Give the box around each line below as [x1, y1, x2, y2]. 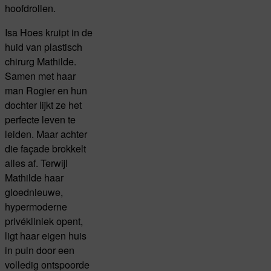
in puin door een [5, 243, 74, 258]
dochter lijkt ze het [5, 97, 82, 113]
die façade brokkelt [5, 141, 86, 156]
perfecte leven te [5, 112, 76, 127]
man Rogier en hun [5, 83, 87, 98]
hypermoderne [5, 199, 67, 214]
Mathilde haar [5, 170, 64, 185]
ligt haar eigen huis [5, 228, 87, 243]
